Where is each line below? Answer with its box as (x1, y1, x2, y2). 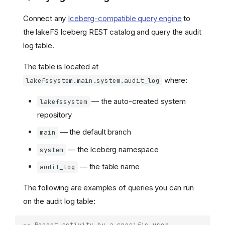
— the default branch (58, 127, 131, 137)
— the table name (77, 162, 140, 172)
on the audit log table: (23, 196, 95, 206)
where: (162, 75, 188, 85)
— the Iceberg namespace (66, 144, 159, 154)
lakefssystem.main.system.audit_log (26, 76, 160, 85)
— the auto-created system (89, 96, 186, 106)
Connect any (23, 13, 68, 23)
